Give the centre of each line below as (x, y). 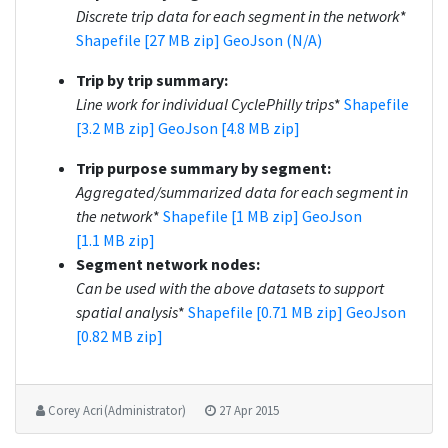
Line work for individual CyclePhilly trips (205, 104)
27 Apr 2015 (249, 410)
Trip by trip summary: (152, 80)
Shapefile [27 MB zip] (149, 40)
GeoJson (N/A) (272, 40)
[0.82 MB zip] (119, 336)
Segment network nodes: (168, 264)
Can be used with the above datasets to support (230, 288)
